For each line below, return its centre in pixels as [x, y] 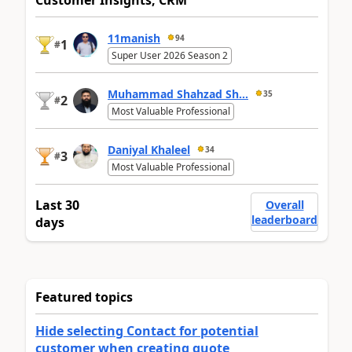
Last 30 [57, 205]
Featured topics [84, 297]
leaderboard [284, 220]
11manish [134, 38]
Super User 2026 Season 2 [170, 56]
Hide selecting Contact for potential [147, 331]
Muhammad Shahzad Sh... [178, 93]
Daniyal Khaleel [149, 149]
